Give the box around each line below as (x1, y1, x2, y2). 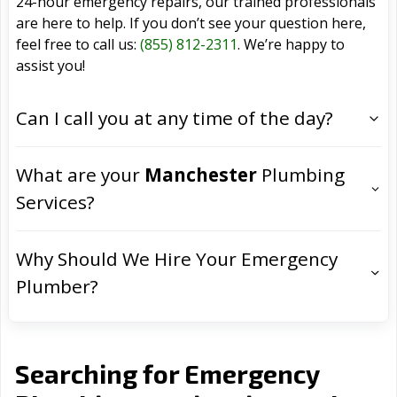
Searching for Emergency (15, 358, 319, 390)
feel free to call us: (16, 35, 140, 55)
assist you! (16, 56, 85, 76)
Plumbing (257, 162, 345, 188)
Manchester (144, 162, 257, 188)
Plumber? (16, 274, 98, 300)
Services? (16, 190, 95, 215)
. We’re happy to (237, 35, 345, 55)
